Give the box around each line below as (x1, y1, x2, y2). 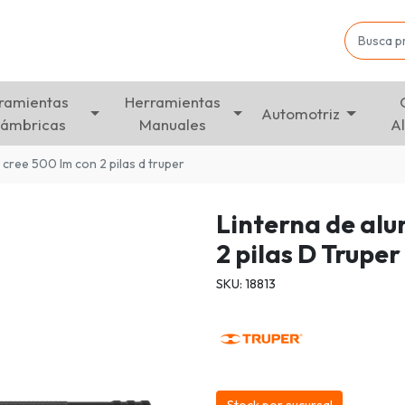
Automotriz (261, 103, 341, 123)
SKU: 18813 (216, 275, 276, 292)
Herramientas (125, 92, 221, 112)
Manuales (139, 115, 207, 135)
